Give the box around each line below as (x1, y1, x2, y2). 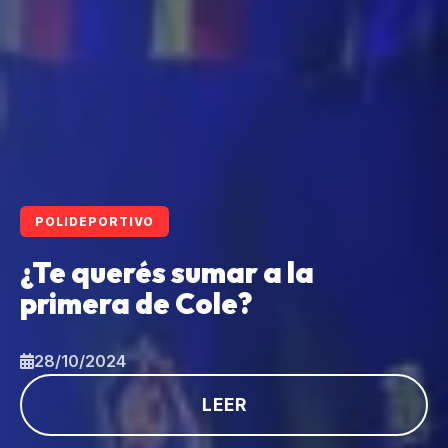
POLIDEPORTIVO (35, 214, 154, 230)
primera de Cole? (20, 285, 252, 322)
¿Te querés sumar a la (20, 254, 314, 291)
